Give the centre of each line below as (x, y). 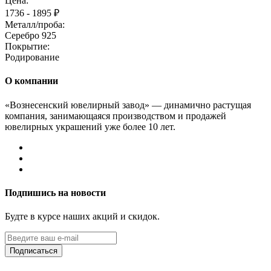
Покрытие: (27, 46)
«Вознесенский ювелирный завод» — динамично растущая (128, 105)
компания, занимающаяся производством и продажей (116, 116)
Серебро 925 (31, 35)
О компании (31, 81)
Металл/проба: (35, 24)
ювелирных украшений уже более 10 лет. (90, 126)
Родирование (32, 57)
